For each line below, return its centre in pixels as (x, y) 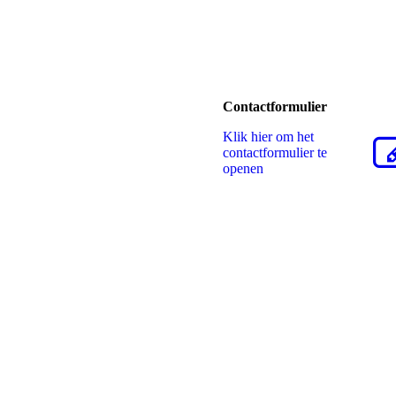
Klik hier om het (268, 137)
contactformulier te (275, 152)
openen (243, 168)
